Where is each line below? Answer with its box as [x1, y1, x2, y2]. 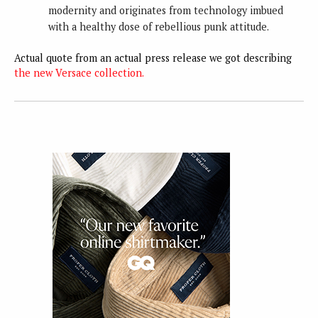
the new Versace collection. [14, 65, 144, 79]
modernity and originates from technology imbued [48, 4, 283, 18]
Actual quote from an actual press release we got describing [14, 50, 292, 65]
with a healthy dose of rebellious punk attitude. [48, 20, 269, 34]
